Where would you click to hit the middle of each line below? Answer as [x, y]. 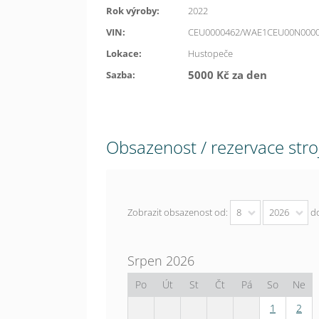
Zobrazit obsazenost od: [179, 213]
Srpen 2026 [161, 261]
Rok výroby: [133, 11]
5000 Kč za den [228, 75]
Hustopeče [210, 54]
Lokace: [124, 54]
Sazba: [121, 75]
